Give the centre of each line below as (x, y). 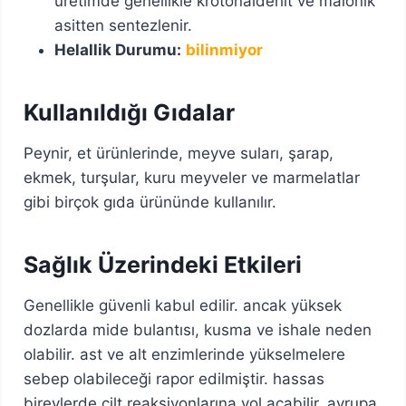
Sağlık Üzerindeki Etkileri (163, 265)
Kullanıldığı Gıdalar (130, 112)
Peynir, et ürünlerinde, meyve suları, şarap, (179, 153)
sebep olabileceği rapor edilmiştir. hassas (174, 378)
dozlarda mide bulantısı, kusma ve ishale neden (198, 329)
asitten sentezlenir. (124, 25)
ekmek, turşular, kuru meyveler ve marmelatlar (192, 177)
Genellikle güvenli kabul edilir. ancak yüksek (183, 305)
